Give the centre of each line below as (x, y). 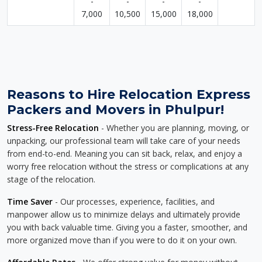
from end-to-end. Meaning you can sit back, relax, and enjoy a (125, 154)
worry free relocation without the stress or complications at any (128, 166)
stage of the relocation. (51, 179)
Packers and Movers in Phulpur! (116, 109)
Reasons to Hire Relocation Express (129, 94)
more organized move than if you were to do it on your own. (122, 240)
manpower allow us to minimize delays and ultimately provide (124, 214)
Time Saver (30, 201)
